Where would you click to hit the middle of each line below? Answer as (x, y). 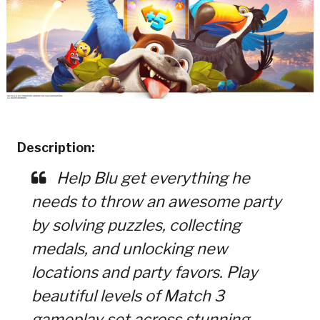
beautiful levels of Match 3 (127, 295)
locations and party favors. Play (144, 272)
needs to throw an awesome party (156, 201)
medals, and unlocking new (129, 248)
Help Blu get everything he (151, 177)
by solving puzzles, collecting (136, 225)
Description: (56, 147)
